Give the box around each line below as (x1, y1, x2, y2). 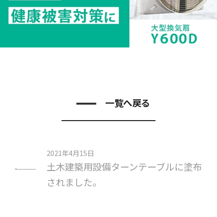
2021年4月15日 (46, 147, 94, 158)
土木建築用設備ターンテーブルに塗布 (46, 159, 202, 173)
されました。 (46, 175, 102, 189)
